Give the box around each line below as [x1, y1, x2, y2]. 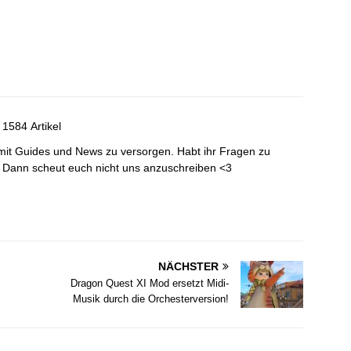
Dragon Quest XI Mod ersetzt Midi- [71, 277, 230, 290]
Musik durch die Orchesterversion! [73, 293, 230, 306]
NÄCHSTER [158, 260, 219, 273]
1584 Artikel [2, 120, 61, 133]
